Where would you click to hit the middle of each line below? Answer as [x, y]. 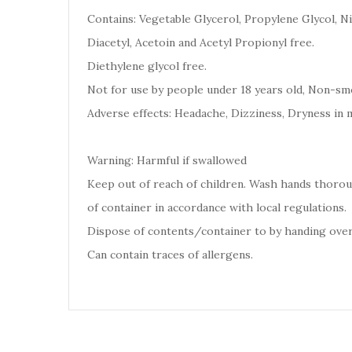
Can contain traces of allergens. [170, 255]
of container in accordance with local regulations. [218, 207]
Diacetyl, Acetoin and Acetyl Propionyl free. [202, 42]
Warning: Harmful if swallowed [167, 160]
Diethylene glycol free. [147, 66]
